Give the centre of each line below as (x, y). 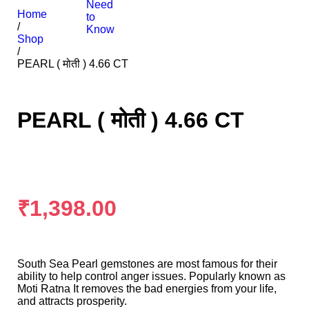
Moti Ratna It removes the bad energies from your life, (147, 288)
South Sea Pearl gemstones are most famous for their (147, 263)
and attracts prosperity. (72, 301)
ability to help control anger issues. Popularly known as (151, 276)
